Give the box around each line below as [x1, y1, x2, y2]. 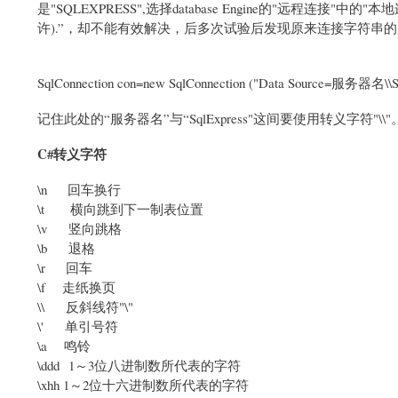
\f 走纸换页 [37, 277, 115, 296]
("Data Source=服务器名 [249, 73, 385, 92]
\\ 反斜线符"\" [37, 297, 133, 315]
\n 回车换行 [37, 179, 121, 198]
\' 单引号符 [37, 316, 118, 335]
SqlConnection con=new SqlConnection [37, 73, 249, 92]
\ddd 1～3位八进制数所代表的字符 [37, 355, 241, 374]
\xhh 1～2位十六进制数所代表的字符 [37, 375, 249, 394]
